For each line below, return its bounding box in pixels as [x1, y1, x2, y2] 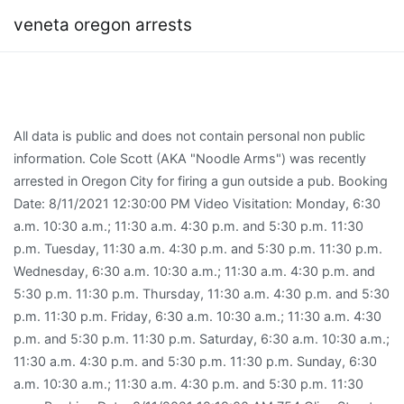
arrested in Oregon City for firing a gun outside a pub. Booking [14, 172, 388, 188]
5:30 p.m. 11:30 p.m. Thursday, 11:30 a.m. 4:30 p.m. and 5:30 [14, 285, 390, 301]
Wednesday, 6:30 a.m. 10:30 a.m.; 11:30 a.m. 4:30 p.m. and [14, 262, 375, 279]
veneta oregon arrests [14, 14, 192, 36]
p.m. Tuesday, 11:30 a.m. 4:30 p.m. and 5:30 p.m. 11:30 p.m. [14, 240, 382, 256]
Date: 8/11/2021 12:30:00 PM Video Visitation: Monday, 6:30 [14, 195, 381, 211]
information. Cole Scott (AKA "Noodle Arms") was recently [14, 150, 366, 166]
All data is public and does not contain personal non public [14, 127, 365, 143]
